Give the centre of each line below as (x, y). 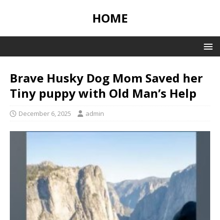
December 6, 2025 (45, 113)
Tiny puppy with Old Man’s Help (103, 93)
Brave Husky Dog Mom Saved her (106, 78)
